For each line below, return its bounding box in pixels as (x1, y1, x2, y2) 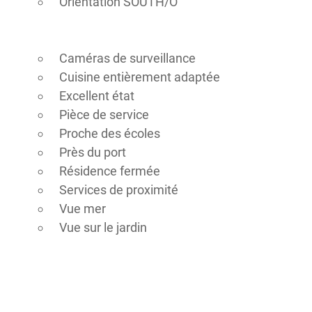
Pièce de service (58, 107, 149, 122)
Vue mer (58, 201, 106, 216)
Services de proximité (58, 182, 178, 197)
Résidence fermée (58, 164, 160, 178)
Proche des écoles (58, 126, 160, 141)
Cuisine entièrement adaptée (58, 70, 220, 84)
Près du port (58, 145, 126, 159)
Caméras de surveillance (58, 51, 196, 65)
